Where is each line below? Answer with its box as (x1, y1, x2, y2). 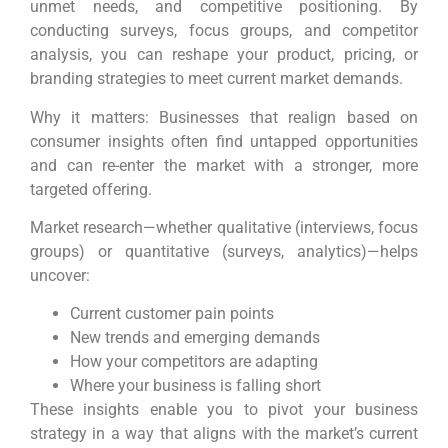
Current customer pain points (70, 304, 274, 324)
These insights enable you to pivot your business (30, 400, 418, 420)
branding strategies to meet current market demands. (30, 69, 403, 89)
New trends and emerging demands (70, 328, 320, 348)
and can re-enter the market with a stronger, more (30, 155, 418, 175)
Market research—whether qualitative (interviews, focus (30, 217, 418, 237)
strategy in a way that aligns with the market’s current (30, 424, 418, 444)
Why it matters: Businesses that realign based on (30, 107, 418, 127)
